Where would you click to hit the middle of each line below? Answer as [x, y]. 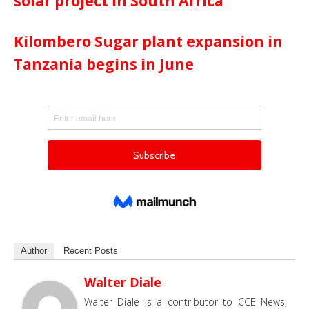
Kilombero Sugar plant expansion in [148, 42]
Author [34, 251]
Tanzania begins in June [104, 64]
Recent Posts [91, 251]
